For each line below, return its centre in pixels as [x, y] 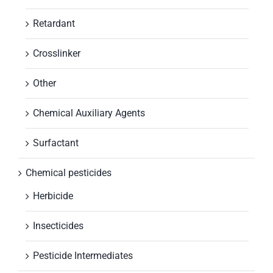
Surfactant [56, 143]
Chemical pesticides [69, 173]
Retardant [54, 24]
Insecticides [58, 226]
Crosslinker [57, 54]
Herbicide [53, 196]
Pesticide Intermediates [83, 256]
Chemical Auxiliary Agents [89, 113]
